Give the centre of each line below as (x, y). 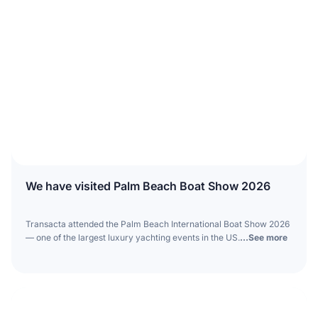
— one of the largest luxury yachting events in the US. (132, 237)
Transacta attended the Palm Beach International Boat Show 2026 (157, 224)
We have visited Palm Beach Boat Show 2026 (148, 186)
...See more (263, 237)
